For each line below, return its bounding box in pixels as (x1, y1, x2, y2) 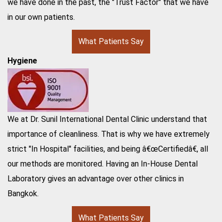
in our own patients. (7, 12, 75, 22)
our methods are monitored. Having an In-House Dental (7, 159, 198, 168)
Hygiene (7, 55, 37, 65)
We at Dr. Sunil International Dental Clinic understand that (7, 114, 207, 124)
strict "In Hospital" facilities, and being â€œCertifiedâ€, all (7, 144, 208, 154)
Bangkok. (7, 188, 39, 198)
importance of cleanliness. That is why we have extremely (7, 129, 210, 139)
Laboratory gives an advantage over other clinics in (7, 173, 184, 183)
